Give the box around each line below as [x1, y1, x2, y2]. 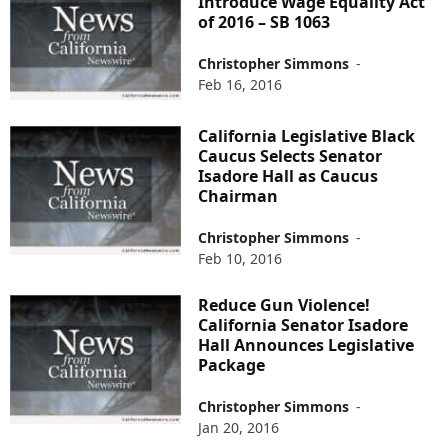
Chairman [198, 185, 279, 208]
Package [198, 354, 266, 377]
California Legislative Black [198, 125, 416, 148]
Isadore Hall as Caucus [198, 165, 379, 188]
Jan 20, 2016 [198, 418, 280, 438]
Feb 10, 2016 [198, 249, 283, 269]
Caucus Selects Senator [198, 145, 383, 168]
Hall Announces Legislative [198, 334, 415, 357]
